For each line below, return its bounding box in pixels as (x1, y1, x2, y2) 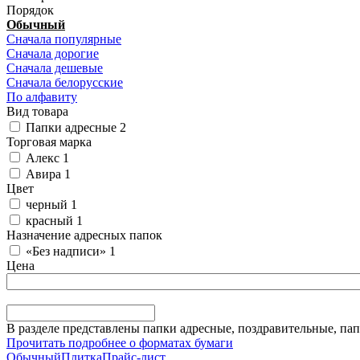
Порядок (6, 3, 54, 18)
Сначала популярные (6, 32, 121, 47)
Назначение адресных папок (6, 228, 162, 243)
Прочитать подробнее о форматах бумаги (6, 336, 233, 350)
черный (22, 198, 71, 212)
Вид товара (6, 104, 68, 119)
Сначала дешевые (6, 61, 103, 76)
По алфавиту (6, 90, 77, 104)
